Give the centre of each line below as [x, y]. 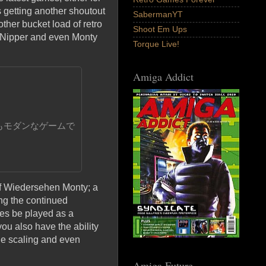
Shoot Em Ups [160, 29]
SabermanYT [158, 15]
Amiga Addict [163, 77]
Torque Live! [156, 44]
